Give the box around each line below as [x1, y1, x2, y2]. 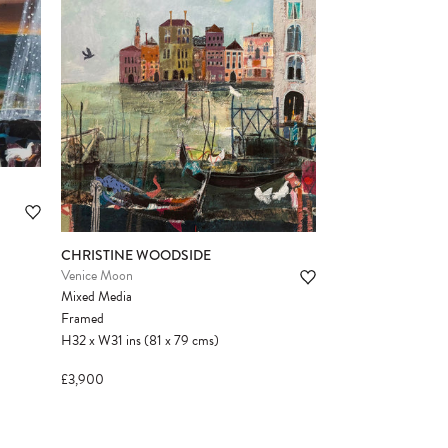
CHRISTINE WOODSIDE [61, 245, 211, 266]
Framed [61, 308, 104, 330]
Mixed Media [61, 286, 132, 308]
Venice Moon [61, 265, 133, 287]
